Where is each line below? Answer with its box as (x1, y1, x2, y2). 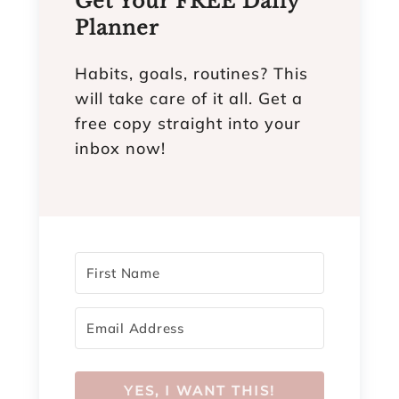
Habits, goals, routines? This (75, 62, 308, 84)
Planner (75, 15, 159, 40)
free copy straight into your (75, 112, 301, 134)
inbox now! (75, 137, 166, 159)
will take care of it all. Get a (75, 87, 303, 109)
